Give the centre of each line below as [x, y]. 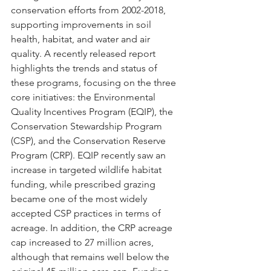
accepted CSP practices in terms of [87, 214]
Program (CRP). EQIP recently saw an [90, 155]
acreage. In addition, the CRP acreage [93, 228]
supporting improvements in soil [82, 25]
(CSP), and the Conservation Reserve [90, 141]
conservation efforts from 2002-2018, [90, 10]
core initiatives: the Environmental [84, 97]
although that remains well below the [91, 257]
